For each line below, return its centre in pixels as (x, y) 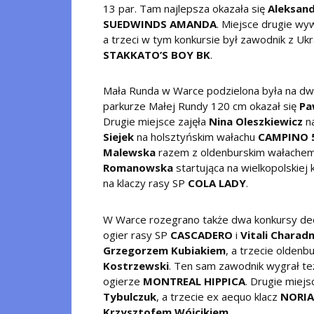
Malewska (129, 152)
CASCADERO (203, 234)
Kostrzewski (136, 265)
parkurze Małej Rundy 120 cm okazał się (201, 106)
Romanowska (138, 168)
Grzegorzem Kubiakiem (164, 250)
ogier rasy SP (137, 234)
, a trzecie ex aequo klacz (218, 296)
